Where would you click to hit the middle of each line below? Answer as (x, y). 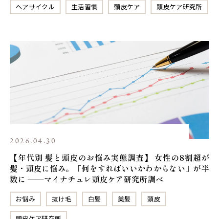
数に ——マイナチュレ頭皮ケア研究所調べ (87, 179)
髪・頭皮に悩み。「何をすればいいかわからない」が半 (110, 168)
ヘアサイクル (35, 6)
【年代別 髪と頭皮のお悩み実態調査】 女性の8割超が (109, 157)
